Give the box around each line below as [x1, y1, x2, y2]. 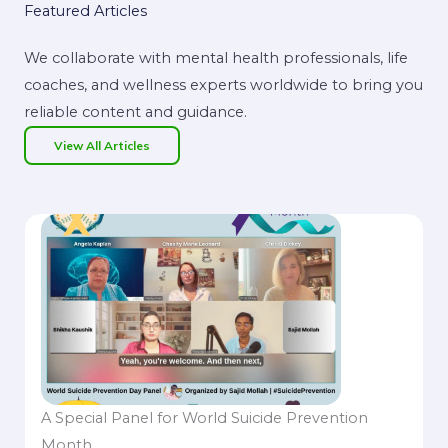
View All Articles [54, 137, 150, 153]
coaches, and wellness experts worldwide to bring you [24, 75, 423, 94]
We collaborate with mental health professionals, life [24, 48, 408, 67]
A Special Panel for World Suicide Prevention [41, 408, 368, 427]
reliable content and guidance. [24, 102, 247, 121]
